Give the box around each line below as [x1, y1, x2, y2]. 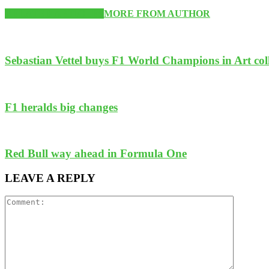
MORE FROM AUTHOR [104, 8, 210, 19]
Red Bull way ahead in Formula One [5, 147, 187, 160]
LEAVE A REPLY [5, 171, 95, 184]
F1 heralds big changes [5, 100, 118, 113]
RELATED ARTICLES [5, 8, 104, 19]
